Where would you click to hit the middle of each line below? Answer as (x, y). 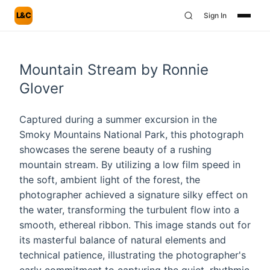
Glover (42, 88)
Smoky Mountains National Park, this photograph (131, 134)
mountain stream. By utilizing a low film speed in (130, 165)
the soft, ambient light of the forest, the (110, 180)
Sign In (215, 15)
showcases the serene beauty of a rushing (115, 149)
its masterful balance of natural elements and (123, 240)
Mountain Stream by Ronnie (114, 70)
